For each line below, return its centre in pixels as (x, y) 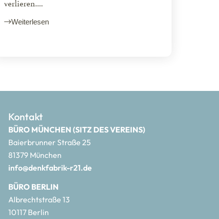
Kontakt (26, 117)
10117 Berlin (29, 212)
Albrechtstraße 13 (39, 200)
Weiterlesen (30, 22)
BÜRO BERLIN (34, 187)
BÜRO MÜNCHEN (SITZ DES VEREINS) (77, 130)
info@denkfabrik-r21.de (50, 168)
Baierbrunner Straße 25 (50, 142)
